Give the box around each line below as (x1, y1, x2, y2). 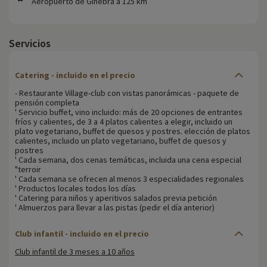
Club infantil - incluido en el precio (15, 228, 149, 239)
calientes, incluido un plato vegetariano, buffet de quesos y (15, 135, 226, 146)
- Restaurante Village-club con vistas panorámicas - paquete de (15, 87, 239, 98)
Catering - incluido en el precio (15, 69, 135, 80)
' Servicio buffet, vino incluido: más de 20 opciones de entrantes (15, 106, 243, 117)
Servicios (9, 36, 51, 50)
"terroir (15, 163, 41, 175)
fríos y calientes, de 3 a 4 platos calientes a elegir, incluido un (15, 116, 232, 127)
